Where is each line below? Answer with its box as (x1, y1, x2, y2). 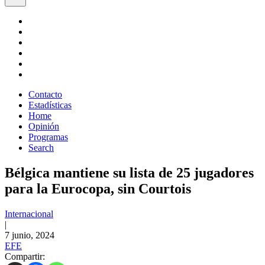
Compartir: (5, 251, 45, 261)
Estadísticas (28, 100, 72, 110)
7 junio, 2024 (5, 230, 54, 240)
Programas (28, 132, 68, 142)
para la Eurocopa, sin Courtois (5, 180, 191, 196)
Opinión (28, 121, 59, 131)
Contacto (28, 89, 62, 99)
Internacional (5, 208, 53, 219)
